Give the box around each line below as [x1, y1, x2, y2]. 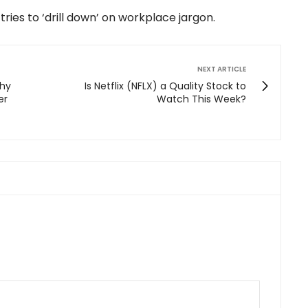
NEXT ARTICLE [197, 64, 246, 75]
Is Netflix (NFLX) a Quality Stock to [85, 79, 246, 93]
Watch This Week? [157, 92, 246, 107]
